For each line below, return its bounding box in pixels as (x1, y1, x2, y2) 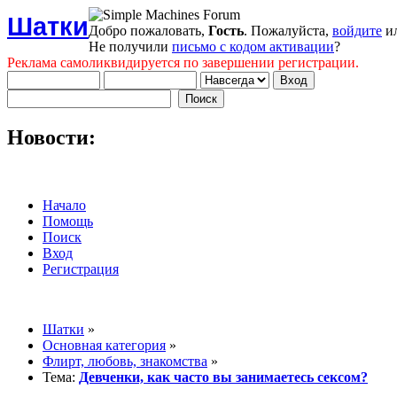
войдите (332, 23, 382, 38)
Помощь (43, 213, 93, 229)
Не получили (89, 39, 172, 54)
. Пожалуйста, (244, 23, 332, 38)
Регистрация (43, 261, 119, 276)
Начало (43, 197, 86, 213)
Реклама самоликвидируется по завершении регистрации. (7, 55, 359, 70)
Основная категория (43, 337, 166, 353)
